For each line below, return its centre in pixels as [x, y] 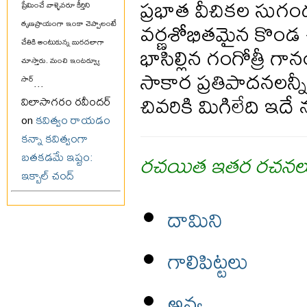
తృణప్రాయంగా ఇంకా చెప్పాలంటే [69, 27]
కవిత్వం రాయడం [73, 120]
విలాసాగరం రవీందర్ [66, 101]
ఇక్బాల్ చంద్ [48, 175]
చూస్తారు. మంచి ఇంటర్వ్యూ [61, 64]
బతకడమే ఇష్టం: [57, 157]
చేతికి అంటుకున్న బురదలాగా [63, 46]
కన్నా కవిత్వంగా [54, 138]
